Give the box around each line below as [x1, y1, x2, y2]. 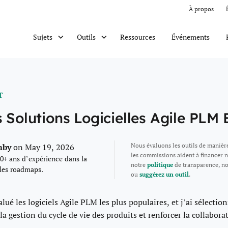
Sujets [33, 32, 52, 42]
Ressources [120, 32, 155, 42]
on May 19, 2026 [13, 141, 74, 152]
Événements [171, 32, 210, 42]
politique [147, 160, 173, 169]
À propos [189, 5, 214, 13]
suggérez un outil [139, 170, 189, 179]
